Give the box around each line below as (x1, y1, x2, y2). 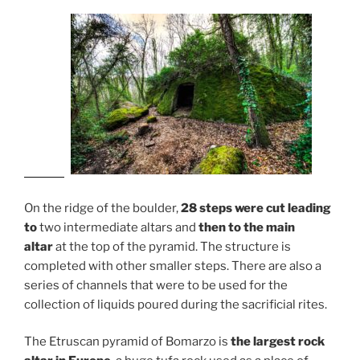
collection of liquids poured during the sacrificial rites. (24, 297, 327, 312)
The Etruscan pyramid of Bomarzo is (24, 334, 231, 350)
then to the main (198, 219, 295, 235)
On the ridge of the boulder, (24, 200, 181, 215)
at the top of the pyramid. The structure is (53, 239, 291, 254)
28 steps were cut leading (181, 200, 331, 215)
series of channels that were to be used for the (24, 277, 288, 292)
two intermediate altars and (37, 219, 198, 235)
